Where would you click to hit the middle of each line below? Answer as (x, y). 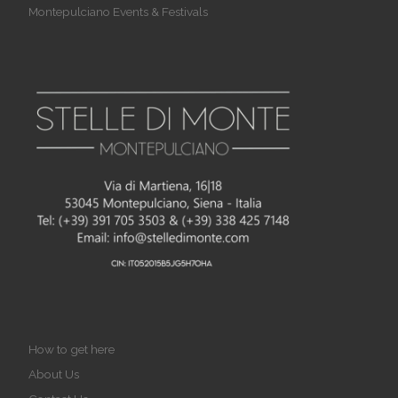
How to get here (71, 349)
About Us (53, 374)
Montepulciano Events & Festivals (118, 11)
